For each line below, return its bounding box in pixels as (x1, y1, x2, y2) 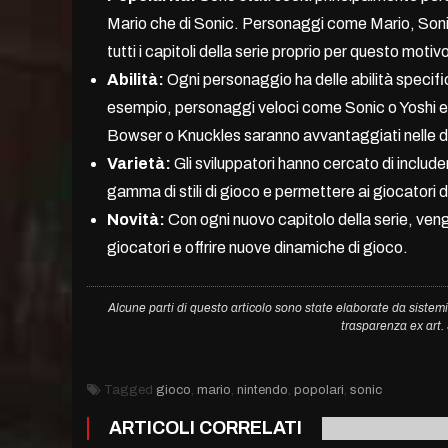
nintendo (237, 383, 288, 398)
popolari (294, 383, 344, 398)
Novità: (107, 211, 165, 229)
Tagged (104, 383, 156, 398)
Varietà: (107, 155, 171, 173)
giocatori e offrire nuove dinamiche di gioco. (107, 239, 408, 257)
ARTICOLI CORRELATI (109, 418, 302, 439)
